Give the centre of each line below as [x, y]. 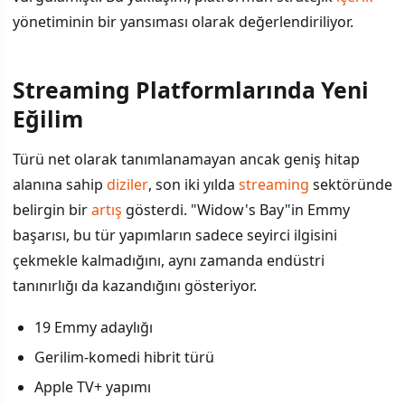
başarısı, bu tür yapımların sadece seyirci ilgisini [175, 235]
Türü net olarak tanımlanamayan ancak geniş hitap [186, 159]
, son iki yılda [193, 184]
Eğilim [48, 118]
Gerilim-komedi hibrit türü [124, 357]
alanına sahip [60, 184]
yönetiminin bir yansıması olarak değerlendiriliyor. [183, 22]
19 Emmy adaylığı [94, 327]
